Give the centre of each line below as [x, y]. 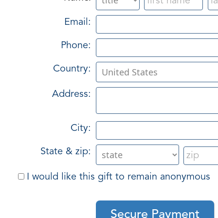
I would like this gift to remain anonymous [118, 177]
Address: [72, 94]
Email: [78, 22]
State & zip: [66, 152]
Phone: [76, 45]
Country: [72, 69]
